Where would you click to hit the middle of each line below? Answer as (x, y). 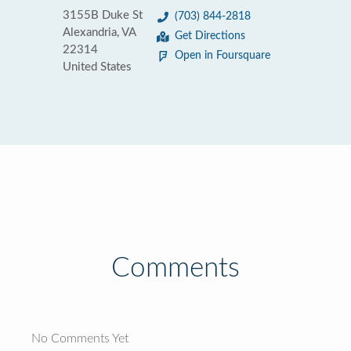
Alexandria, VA (99, 33)
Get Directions (210, 36)
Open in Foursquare (223, 56)
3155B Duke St (103, 15)
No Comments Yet (80, 338)
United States (97, 67)
